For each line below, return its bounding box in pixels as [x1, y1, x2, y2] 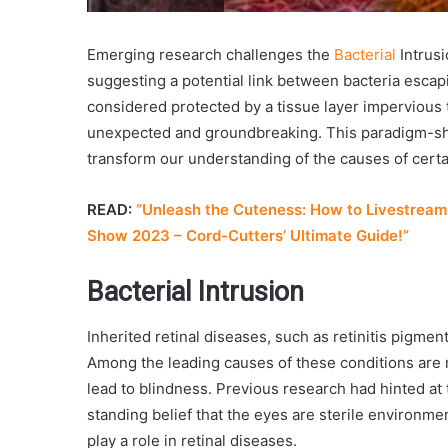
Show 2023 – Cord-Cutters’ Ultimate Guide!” [87, 225, 409, 245]
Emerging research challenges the [87, 44, 330, 64]
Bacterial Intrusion [87, 275, 304, 308]
